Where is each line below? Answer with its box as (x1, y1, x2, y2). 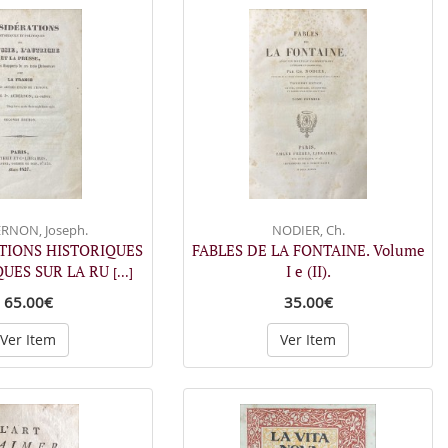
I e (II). (285, 261, 331, 281)
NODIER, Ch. (271, 221, 345, 239)
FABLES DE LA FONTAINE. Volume (191, 240, 425, 260)
